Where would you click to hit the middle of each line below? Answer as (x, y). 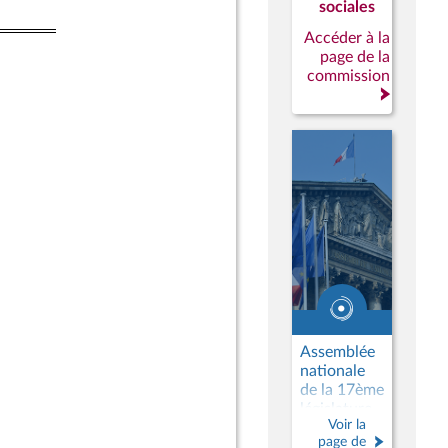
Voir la (347, 424)
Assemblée (337, 352)
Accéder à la (347, 38)
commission (348, 76)
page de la (355, 57)
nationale (332, 371)
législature (336, 409)
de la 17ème (342, 390)
